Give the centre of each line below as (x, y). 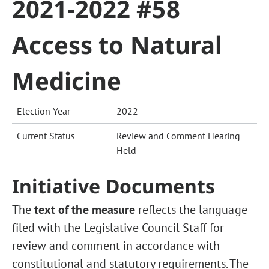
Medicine (67, 81)
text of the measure (86, 210)
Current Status (46, 136)
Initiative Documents (114, 186)
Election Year (44, 111)
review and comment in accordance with (116, 246)
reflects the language (192, 210)
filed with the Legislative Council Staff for (118, 228)
